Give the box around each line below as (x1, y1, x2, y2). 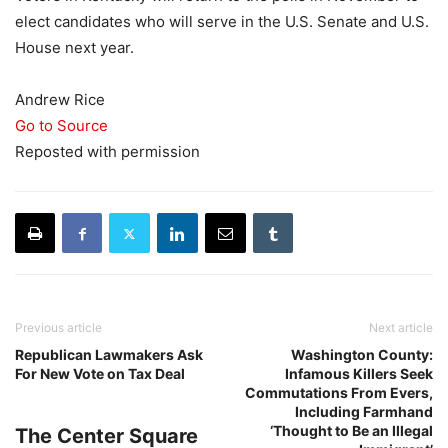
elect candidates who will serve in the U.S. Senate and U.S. (15, 12, 429, 31)
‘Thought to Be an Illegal (270, 422, 433, 439)
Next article (369, 320, 433, 335)
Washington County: (291, 346, 433, 363)
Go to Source (15, 116, 108, 135)
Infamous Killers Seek (285, 365, 433, 382)
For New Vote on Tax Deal (15, 365, 185, 382)
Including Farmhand (295, 403, 433, 420)
